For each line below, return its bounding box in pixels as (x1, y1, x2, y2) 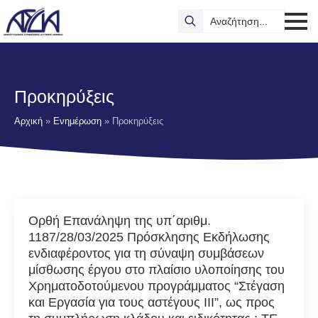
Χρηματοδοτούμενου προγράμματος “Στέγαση (28, 279, 285, 293)
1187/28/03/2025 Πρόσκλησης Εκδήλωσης (28, 230, 270, 244)
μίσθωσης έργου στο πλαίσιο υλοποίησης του (28, 263, 285, 277)
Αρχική (14, 116, 43, 126)
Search (177, 9, 211, 22)
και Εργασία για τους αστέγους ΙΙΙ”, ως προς (28, 295, 275, 309)
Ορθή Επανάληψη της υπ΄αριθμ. (28, 214, 211, 228)
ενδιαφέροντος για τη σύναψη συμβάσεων (28, 246, 264, 261)
